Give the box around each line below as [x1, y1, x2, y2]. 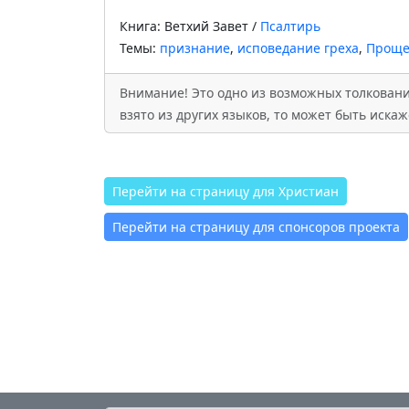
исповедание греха [237, 39, 359, 57]
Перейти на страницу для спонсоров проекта [112, 218, 400, 236]
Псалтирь [260, 17, 320, 35]
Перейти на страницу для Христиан [112, 183, 339, 200]
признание [160, 39, 230, 57]
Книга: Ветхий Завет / [120, 17, 260, 35]
